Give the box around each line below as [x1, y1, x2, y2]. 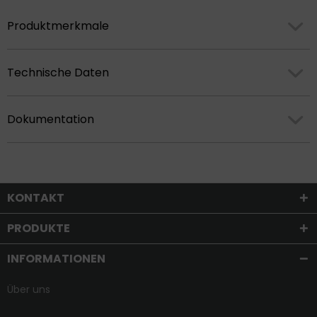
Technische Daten [7, 64, 109, 81]
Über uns [7, 282, 50, 296]
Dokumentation [7, 111, 94, 127]
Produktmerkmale [7, 18, 109, 34]
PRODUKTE [7, 220, 70, 236]
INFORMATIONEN [7, 250, 105, 267]
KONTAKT [7, 190, 64, 206]
